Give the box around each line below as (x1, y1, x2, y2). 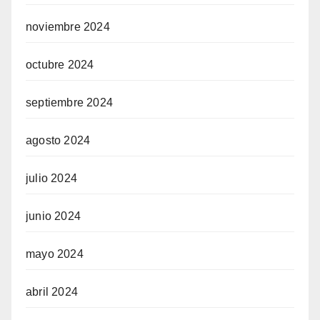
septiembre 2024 (26, 96, 113, 109)
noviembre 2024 (26, 21, 110, 34)
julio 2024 (26, 172, 77, 185)
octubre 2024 (26, 59, 94, 71)
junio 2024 (26, 210, 81, 223)
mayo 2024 (26, 248, 84, 261)
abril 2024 (26, 286, 78, 299)
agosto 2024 (26, 134, 91, 147)
